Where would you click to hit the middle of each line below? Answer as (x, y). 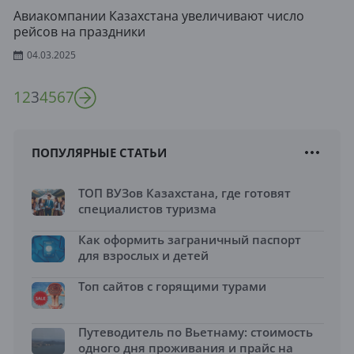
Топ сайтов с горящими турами (172, 286)
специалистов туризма (147, 209)
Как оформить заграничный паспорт (190, 239)
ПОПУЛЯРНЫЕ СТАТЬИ (99, 153)
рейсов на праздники (79, 32)
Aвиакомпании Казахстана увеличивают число (159, 16)
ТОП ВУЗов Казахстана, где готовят (185, 193)
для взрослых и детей (143, 255)
